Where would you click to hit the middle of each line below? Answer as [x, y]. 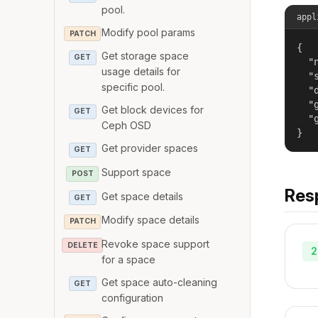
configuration [133, 297]
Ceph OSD [127, 126]
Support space [137, 172]
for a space [129, 259]
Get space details [143, 196]
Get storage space [146, 56]
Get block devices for [153, 110]
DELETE [82, 245]
